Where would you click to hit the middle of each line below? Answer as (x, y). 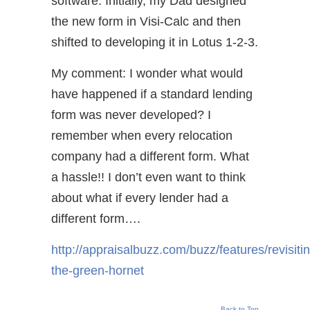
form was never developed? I (131, 115)
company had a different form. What (150, 157)
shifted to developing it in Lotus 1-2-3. (155, 43)
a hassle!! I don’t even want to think (148, 177)
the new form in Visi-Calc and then (146, 22)
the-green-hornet (98, 271)
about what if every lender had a (140, 198)
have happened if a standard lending (152, 94)
